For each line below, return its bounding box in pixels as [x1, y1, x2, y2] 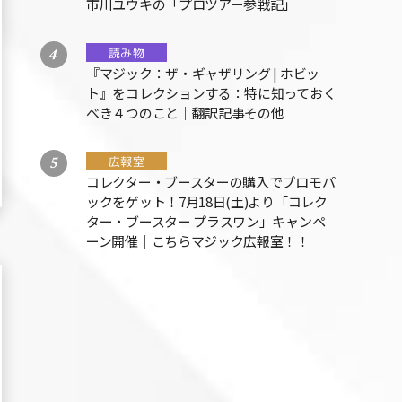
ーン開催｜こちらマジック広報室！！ [86, 232, 310, 251]
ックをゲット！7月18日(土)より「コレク [86, 192, 328, 212]
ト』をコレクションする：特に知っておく [86, 83, 336, 103]
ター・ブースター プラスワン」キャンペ [86, 212, 326, 232]
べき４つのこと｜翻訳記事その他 [86, 103, 284, 123]
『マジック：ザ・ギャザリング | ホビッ [86, 64, 319, 83]
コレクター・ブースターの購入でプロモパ [86, 172, 336, 192]
